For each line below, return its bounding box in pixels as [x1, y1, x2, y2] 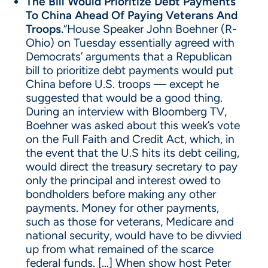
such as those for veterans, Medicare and [25, 215, 234, 229]
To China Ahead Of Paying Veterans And [25, 8, 237, 22]
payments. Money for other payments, [25, 201, 219, 215]
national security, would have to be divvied [25, 229, 242, 242]
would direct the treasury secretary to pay [25, 160, 237, 173]
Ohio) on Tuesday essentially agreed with [25, 36, 234, 50]
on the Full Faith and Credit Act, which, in [25, 132, 234, 146]
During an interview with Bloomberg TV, [25, 105, 227, 118]
